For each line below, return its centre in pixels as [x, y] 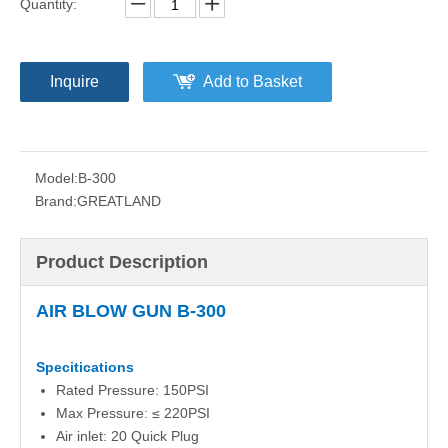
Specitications [85, 367]
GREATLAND [119, 201]
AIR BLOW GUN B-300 [131, 311]
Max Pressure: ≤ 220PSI [133, 413]
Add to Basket [252, 81]
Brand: [56, 201]
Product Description [122, 262]
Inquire [74, 81]
